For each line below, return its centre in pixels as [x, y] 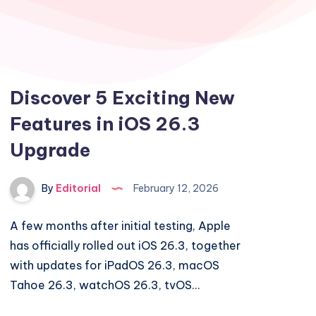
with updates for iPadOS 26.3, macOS [115, 265]
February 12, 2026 [175, 189]
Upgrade [50, 150]
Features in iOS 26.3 [105, 124]
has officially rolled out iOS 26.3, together [126, 245]
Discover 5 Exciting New [123, 98]
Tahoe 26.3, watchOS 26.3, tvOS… [105, 285]
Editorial [78, 189]
